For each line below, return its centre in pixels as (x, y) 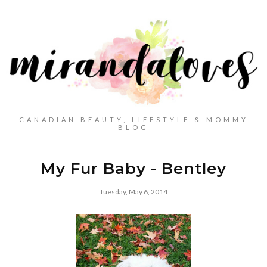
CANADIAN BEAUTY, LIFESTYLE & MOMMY (133, 120)
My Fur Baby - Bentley (133, 169)
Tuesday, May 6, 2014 (133, 192)
